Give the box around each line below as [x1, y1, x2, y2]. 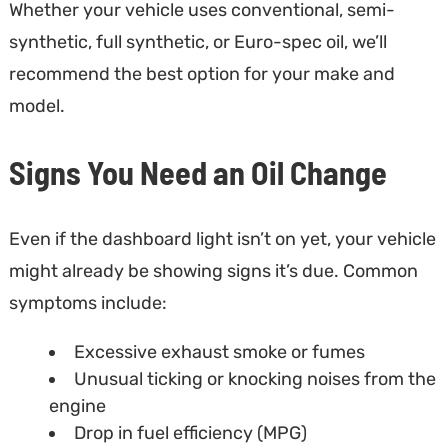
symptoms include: [8, 291, 167, 314]
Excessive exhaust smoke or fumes [73, 340, 365, 363]
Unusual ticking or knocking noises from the [73, 367, 436, 390]
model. [8, 94, 65, 117]
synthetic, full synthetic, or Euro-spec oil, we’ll [8, 30, 387, 53]
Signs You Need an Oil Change [8, 153, 387, 192]
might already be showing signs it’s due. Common [8, 259, 418, 282]
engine [48, 394, 106, 417]
